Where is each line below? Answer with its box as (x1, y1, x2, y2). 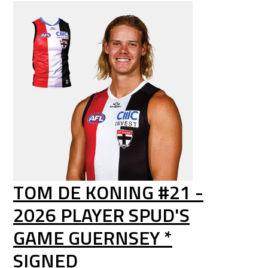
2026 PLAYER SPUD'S (13, 200, 190, 229)
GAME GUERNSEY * (13, 223, 172, 252)
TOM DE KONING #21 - (13, 178, 203, 206)
